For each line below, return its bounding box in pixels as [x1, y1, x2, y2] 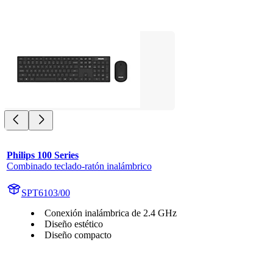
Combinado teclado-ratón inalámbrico [6, 160, 152, 171]
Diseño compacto [44, 229, 112, 240]
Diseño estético [44, 218, 103, 229]
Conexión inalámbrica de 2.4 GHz [44, 207, 177, 218]
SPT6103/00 [21, 187, 70, 198]
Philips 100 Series [6, 149, 79, 160]
